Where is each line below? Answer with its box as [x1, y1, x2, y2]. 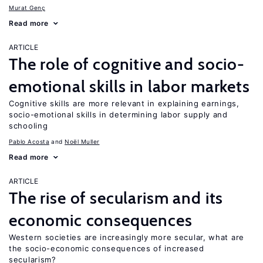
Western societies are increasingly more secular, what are [9, 232, 244, 242]
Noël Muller [65, 138, 100, 145]
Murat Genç [9, 4, 45, 11]
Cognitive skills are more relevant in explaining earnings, [9, 99, 240, 108]
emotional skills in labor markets [9, 76, 250, 96]
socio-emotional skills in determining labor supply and [9, 110, 228, 119]
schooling [9, 121, 48, 130]
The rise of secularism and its [9, 188, 224, 208]
